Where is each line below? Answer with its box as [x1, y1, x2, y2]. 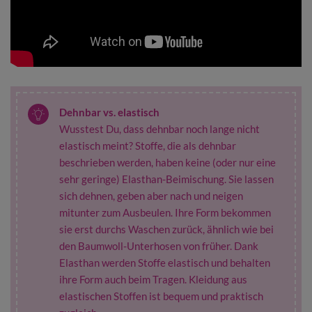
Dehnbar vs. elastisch [59, 106, 159, 118]
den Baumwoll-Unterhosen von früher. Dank [59, 240, 258, 252]
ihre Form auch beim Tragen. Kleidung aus [59, 273, 247, 286]
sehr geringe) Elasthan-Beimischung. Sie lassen [59, 173, 274, 185]
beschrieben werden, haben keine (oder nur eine [59, 156, 276, 169]
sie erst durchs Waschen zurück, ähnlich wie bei [59, 223, 274, 235]
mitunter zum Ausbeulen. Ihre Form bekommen [59, 206, 271, 219]
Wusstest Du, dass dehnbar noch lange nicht [59, 123, 260, 135]
